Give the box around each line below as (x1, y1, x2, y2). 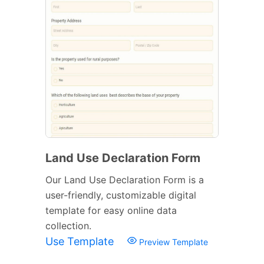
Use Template (45, 235, 117, 247)
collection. (45, 219, 91, 232)
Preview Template (137, 236, 208, 247)
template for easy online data (45, 204, 177, 216)
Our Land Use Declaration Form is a (45, 173, 204, 186)
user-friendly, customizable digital (45, 189, 196, 201)
